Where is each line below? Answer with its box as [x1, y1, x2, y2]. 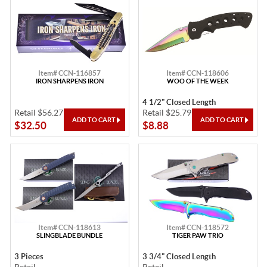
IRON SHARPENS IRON [35, 77, 104, 85]
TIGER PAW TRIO [172, 232, 223, 240]
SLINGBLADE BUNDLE [36, 232, 103, 240]
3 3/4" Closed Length [142, 252, 216, 262]
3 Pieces [14, 252, 44, 262]
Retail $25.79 [142, 108, 191, 118]
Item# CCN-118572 [166, 223, 229, 232]
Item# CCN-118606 [166, 69, 229, 77]
